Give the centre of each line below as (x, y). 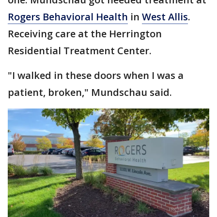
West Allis (165, 16)
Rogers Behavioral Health (68, 16)
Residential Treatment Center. (80, 50)
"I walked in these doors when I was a (96, 75)
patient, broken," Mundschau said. (90, 92)
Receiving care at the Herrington (85, 33)
